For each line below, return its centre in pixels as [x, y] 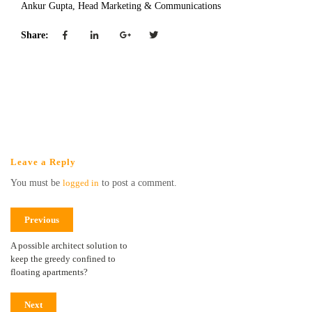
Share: [36, 35]
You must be [37, 182]
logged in [81, 182]
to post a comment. [138, 182]
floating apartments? [49, 272]
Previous [42, 219]
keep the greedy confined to [63, 258]
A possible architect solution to [69, 245]
